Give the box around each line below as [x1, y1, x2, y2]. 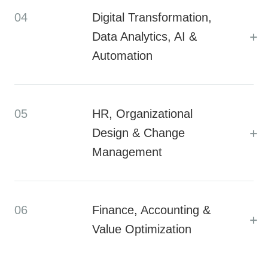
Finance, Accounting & [92, 203, 211, 217]
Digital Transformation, [92, 11, 212, 25]
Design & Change [92, 126, 185, 140]
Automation [92, 49, 153, 63]
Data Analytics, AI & [92, 30, 197, 44]
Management [92, 145, 162, 159]
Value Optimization [92, 223, 191, 236]
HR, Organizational [92, 107, 193, 121]
